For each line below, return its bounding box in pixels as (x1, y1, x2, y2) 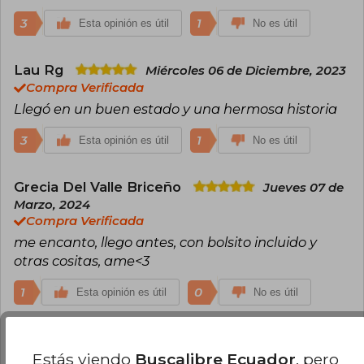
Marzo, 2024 (14, 197, 90, 212)
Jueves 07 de (263, 180, 344, 195)
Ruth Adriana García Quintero (14, 330, 223, 347)
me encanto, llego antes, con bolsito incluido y (14, 233, 317, 250)
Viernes (301, 331, 347, 347)
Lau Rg (14, 61, 67, 78)
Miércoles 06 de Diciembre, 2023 (145, 63, 346, 78)
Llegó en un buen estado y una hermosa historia (14, 100, 337, 117)
